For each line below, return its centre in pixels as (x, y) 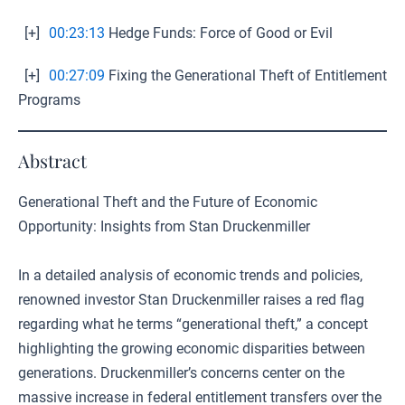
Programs (49, 100)
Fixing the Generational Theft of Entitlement (246, 75)
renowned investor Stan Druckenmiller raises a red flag (191, 300)
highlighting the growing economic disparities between (192, 348)
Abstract (52, 160)
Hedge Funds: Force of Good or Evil (219, 33)
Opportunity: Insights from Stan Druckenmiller (164, 226)
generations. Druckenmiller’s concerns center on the (181, 373)
